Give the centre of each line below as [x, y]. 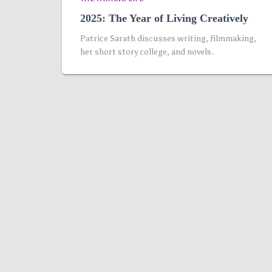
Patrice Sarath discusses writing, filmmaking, [168, 39]
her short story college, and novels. [147, 52]
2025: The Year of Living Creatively [164, 18]
